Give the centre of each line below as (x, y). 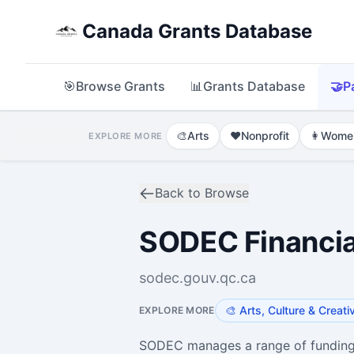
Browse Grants (121, 86)
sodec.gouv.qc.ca (198, 277)
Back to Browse (202, 193)
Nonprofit (265, 136)
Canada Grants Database (197, 31)
